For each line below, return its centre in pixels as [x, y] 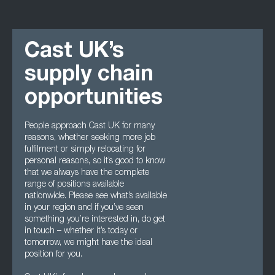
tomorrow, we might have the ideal [88, 243]
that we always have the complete [87, 173]
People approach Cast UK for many [90, 126]
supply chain [89, 76]
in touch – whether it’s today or [81, 231]
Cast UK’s [74, 52]
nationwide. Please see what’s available [96, 196]
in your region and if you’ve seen [84, 208]
